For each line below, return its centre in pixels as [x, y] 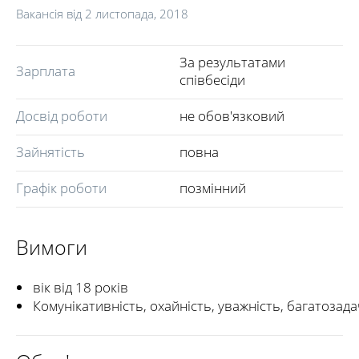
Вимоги [52, 247]
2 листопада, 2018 [137, 14]
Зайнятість [50, 152]
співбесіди [212, 80]
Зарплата [46, 71]
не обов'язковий [232, 116]
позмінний [213, 188]
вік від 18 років [81, 287]
